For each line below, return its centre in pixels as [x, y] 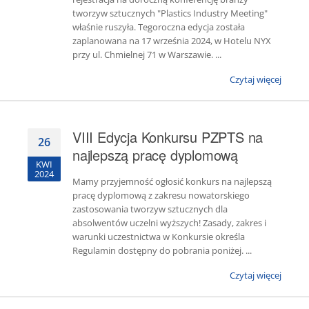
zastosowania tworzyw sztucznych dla [150, 209]
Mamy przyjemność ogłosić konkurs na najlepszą [172, 181]
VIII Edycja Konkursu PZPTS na [168, 137]
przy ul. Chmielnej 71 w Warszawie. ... [147, 54]
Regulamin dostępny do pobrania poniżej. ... [162, 250]
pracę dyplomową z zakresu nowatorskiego [161, 195]
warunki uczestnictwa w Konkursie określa [159, 237]
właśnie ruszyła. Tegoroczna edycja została [159, 27]
